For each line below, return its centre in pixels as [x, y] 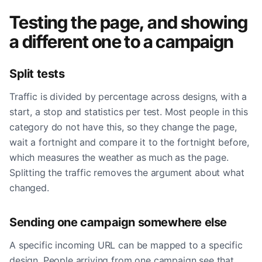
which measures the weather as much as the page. [119, 157]
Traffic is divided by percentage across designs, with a [128, 96]
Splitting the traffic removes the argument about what [127, 172]
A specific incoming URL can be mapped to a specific [126, 245]
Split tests [37, 73]
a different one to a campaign [122, 41]
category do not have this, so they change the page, [123, 127]
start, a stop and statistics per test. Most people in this [129, 111]
